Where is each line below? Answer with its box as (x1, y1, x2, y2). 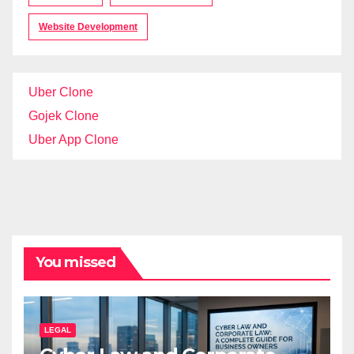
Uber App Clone (28, 133, 119, 147)
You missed (36, 254, 115, 272)
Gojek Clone (28, 109, 99, 123)
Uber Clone (28, 85, 93, 100)
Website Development (39, 21, 137, 33)
